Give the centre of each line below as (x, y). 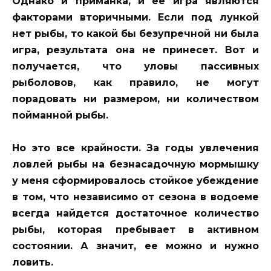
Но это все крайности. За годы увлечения (135, 148)
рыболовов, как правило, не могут (135, 82)
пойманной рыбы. (60, 115)
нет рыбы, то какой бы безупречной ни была (135, 33)
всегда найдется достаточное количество (135, 214)
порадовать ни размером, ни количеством (135, 99)
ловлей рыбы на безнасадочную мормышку (135, 165)
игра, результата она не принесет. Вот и (135, 50)
